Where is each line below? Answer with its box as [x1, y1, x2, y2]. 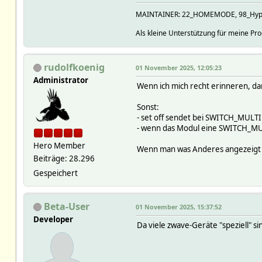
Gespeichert [33, 167, 78, 178]
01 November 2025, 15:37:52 [135, 202, 222, 211]
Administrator [33, 74, 88, 85]
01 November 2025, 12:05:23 [135, 63, 222, 72]
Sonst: [136, 101, 159, 112]
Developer [33, 213, 73, 225]
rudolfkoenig [43, 60, 105, 74]
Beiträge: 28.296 [33, 153, 95, 164]
